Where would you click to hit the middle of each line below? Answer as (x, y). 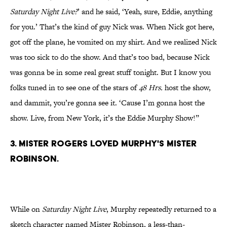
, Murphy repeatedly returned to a (161, 209)
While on (26, 209)
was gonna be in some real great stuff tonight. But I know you (110, 72)
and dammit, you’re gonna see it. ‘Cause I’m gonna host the (107, 103)
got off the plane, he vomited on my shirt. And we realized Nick (113, 42)
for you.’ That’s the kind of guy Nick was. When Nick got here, (112, 27)
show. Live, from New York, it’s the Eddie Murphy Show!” (105, 118)
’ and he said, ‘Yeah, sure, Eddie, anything (145, 12)
